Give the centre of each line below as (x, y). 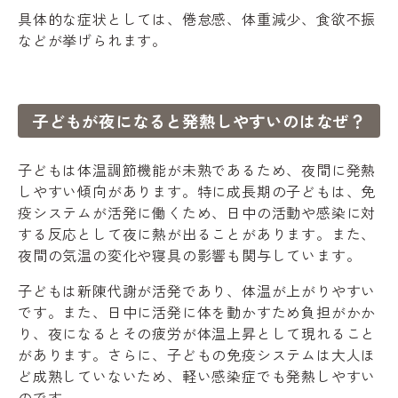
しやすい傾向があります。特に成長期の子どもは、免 (197, 191)
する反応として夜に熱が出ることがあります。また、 (197, 233)
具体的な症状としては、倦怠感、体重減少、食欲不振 (197, 18)
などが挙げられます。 (92, 40)
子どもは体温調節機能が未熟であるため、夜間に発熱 (197, 169)
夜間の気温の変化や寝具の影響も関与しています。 (190, 255)
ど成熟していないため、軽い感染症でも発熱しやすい (197, 375)
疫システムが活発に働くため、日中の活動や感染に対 (197, 212)
